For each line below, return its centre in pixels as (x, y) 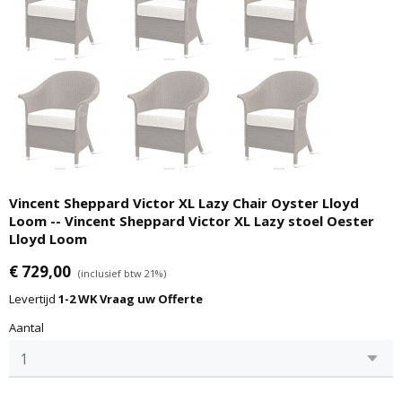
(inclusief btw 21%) (122, 273)
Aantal (26, 328)
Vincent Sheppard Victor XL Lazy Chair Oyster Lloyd (184, 203)
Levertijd (34, 299)
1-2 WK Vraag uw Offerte (131, 299)
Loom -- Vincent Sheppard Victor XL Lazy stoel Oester (192, 221)
